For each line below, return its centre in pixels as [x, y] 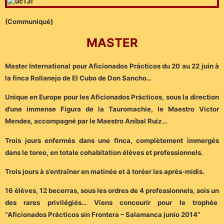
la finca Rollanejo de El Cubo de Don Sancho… [78, 78]
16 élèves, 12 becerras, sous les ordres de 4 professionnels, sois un [112, 191]
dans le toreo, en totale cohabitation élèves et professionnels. [104, 152]
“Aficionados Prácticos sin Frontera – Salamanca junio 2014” [103, 215]
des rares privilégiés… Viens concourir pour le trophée [112, 203]
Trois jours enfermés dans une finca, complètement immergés [112, 140]
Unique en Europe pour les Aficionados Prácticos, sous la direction [112, 97]
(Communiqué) [29, 22]
